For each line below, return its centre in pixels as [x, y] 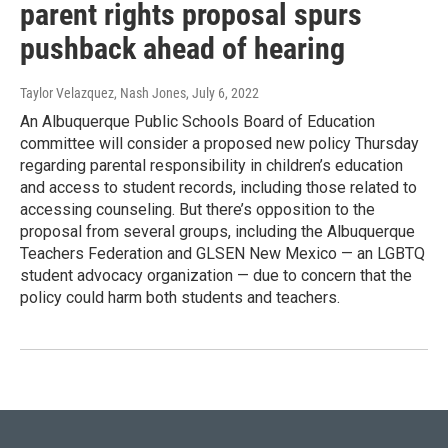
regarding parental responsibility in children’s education [211, 166]
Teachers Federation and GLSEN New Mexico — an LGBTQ [222, 254]
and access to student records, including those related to [218, 188]
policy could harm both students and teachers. [180, 298]
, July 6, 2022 [222, 93]
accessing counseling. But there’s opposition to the [197, 210]
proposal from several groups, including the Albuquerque [217, 232]
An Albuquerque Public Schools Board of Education [197, 122]
